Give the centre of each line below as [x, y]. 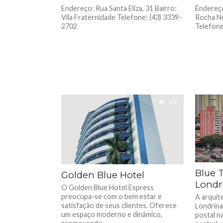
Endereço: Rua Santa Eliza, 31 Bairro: [119, 8]
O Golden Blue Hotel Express [108, 187]
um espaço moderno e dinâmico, [112, 214]
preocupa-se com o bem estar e [112, 196]
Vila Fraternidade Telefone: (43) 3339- [122, 17]
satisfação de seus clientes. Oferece [119, 205]
